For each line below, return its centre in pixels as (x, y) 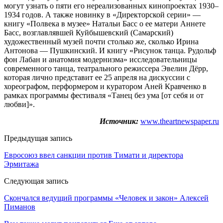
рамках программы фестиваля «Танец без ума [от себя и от (104, 95)
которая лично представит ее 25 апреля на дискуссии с (97, 77)
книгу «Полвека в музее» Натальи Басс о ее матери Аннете (105, 23)
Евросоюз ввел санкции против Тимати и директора (94, 155)
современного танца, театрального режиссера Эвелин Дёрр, (106, 68)
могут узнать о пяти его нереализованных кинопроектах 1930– (111, 5)
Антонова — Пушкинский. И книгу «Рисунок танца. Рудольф (110, 50)
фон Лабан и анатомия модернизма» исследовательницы (101, 59)
